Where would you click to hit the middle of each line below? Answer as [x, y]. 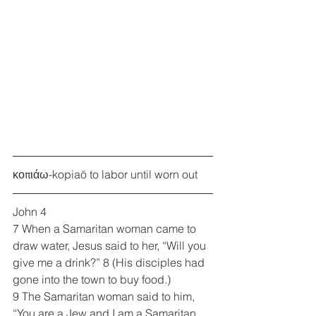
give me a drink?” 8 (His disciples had [110, 262]
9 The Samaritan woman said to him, [105, 296]
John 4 [30, 211]
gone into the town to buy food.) [92, 279]
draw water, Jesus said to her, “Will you [111, 245]
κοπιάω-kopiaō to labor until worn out [105, 174]
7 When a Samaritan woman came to [106, 228]
